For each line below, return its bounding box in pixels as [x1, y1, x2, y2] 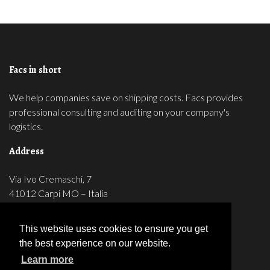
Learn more [21, 254, 74, 265]
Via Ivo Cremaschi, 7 [9, 172, 92, 184]
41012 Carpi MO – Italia [9, 187, 108, 199]
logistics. [9, 120, 43, 132]
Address [9, 143, 44, 159]
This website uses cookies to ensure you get [19, 224, 208, 234]
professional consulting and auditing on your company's [9, 105, 230, 118]
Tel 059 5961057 [9, 222, 78, 234]
